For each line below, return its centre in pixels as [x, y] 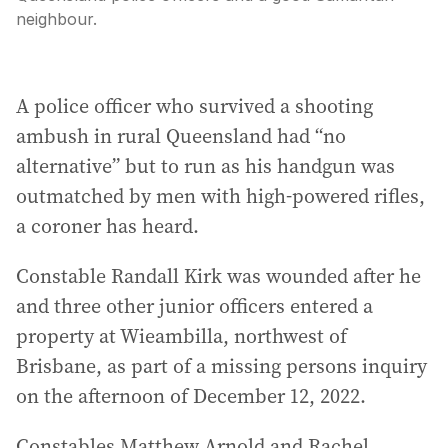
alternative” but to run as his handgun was [205, 166]
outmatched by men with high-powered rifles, [220, 196]
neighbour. [56, 19]
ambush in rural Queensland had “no [181, 136]
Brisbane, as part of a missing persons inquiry [221, 366]
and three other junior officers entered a [194, 306]
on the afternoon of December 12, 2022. [191, 396]
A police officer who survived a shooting [194, 106]
